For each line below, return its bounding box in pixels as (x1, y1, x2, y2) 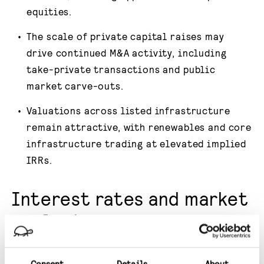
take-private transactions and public (27, 62, 216, 75)
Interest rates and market (12, 186, 249, 209)
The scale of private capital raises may (27, 29, 225, 42)
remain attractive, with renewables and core (27, 120, 252, 133)
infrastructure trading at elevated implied (27, 137, 247, 149)
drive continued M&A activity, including (27, 46, 227, 58)
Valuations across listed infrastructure (27, 104, 230, 116)
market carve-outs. (27, 79, 124, 91)
